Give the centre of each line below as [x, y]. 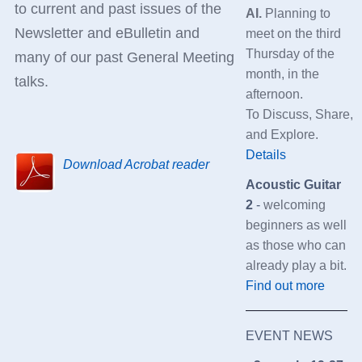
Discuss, [287, 114]
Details [265, 154]
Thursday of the [290, 53]
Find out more [285, 285]
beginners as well [296, 225]
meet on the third [293, 33]
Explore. [294, 134]
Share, [332, 114]
